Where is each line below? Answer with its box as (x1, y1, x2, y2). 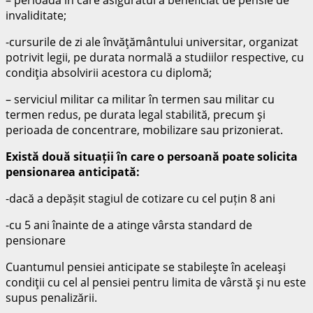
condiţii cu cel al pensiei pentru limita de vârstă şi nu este (6, 274, 306, 290)
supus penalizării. (6, 289, 97, 305)
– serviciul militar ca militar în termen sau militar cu (6, 91, 275, 107)
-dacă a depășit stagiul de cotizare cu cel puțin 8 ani (6, 190, 275, 206)
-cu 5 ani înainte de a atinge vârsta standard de (6, 217, 252, 233)
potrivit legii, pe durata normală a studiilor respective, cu (6, 49, 304, 65)
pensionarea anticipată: (6, 163, 143, 180)
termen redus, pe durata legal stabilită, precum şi (6, 106, 265, 122)
